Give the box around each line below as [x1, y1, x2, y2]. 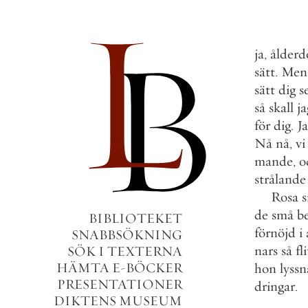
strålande [254, 170, 306, 188]
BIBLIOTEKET [89, 210, 182, 227]
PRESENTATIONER [57, 276, 182, 293]
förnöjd [254, 224, 296, 241]
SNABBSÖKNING [71, 226, 182, 243]
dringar [254, 278, 295, 295]
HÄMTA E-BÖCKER [56, 259, 182, 276]
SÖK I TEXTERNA [67, 243, 182, 260]
